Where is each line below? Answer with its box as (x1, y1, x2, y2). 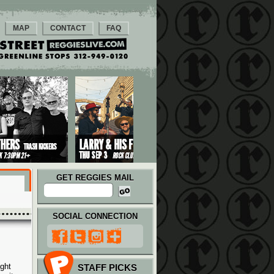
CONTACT (50, 24, 86, 32)
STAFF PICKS (78, 262, 137, 273)
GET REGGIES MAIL (56, 173, 134, 182)
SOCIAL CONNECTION (53, 212, 138, 221)
